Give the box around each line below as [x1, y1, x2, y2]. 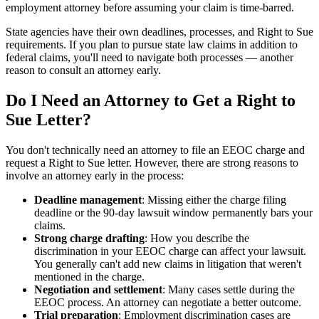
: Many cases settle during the [162, 283, 295, 296]
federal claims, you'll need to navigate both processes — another [6, 51, 293, 63]
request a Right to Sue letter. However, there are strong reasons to [6, 156, 298, 169]
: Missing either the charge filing [142, 193, 286, 206]
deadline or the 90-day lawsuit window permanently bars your [34, 206, 313, 219]
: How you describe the [145, 231, 249, 244]
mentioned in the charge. [34, 270, 145, 283]
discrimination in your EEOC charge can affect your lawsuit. [34, 244, 306, 257]
